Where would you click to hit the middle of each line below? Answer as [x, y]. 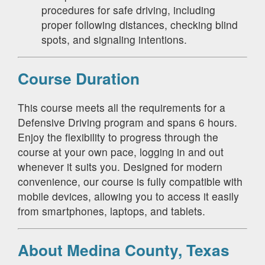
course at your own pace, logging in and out [121, 151]
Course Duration [79, 78]
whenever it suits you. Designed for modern [120, 166]
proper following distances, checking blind [140, 24]
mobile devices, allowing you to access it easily [128, 196]
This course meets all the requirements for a [122, 107]
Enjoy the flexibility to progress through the [118, 137]
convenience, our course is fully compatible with [130, 181]
